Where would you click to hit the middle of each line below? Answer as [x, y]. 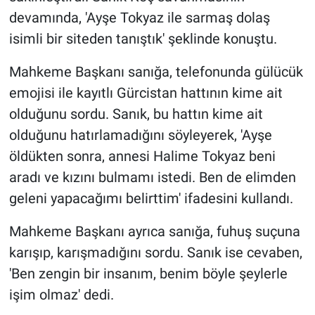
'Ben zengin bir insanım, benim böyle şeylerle [148, 274]
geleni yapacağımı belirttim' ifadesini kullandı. [151, 199]
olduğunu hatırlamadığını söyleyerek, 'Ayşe [140, 135]
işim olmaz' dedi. [61, 295]
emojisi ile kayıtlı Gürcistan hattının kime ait [146, 93]
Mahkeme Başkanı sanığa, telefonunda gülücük [156, 72]
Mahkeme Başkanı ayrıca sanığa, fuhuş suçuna [154, 232]
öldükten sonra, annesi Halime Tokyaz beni [142, 156]
